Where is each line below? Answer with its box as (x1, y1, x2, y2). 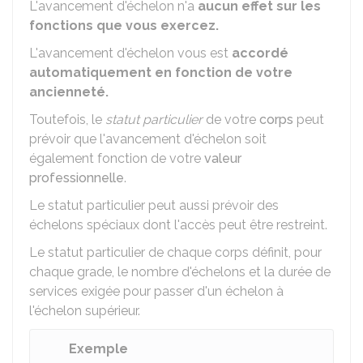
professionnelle (29, 170, 124, 186)
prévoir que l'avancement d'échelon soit (29, 131, 267, 147)
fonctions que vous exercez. (29, 18, 219, 33)
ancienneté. (29, 84, 109, 100)
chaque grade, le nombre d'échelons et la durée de (29, 264, 331, 280)
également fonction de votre (29, 151, 204, 166)
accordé (232, 45, 288, 61)
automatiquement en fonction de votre (29, 65, 293, 80)
